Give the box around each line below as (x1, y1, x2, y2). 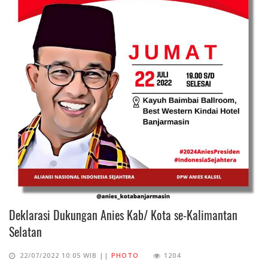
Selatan (9, 222, 42, 240)
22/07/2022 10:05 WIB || (20, 250, 111, 260)
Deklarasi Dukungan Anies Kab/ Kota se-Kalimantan (9, 205, 237, 224)
